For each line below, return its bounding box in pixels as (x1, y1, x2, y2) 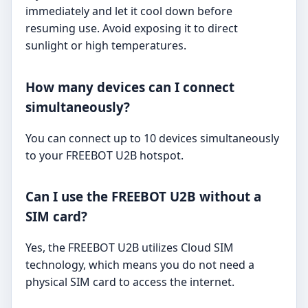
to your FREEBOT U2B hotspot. (25, 147, 184, 163)
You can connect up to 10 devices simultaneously (25, 130, 279, 146)
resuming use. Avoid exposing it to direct (25, 21, 238, 36)
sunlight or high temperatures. (25, 38, 186, 54)
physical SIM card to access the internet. (25, 274, 234, 290)
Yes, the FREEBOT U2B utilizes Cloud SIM (25, 240, 234, 256)
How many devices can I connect (25, 78, 234, 96)
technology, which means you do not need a (25, 257, 254, 273)
